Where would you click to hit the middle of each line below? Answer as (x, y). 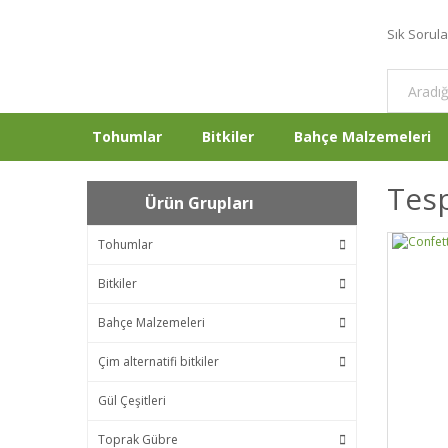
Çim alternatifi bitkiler (158, 361)
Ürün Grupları (199, 203)
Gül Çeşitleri (132, 400)
